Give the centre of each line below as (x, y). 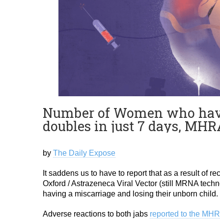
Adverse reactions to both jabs (96, 214)
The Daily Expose (84, 153)
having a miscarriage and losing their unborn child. (130, 194)
